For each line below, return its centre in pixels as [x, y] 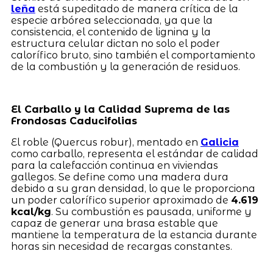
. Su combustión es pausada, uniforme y [151, 211]
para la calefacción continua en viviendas [114, 165]
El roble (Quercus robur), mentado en [105, 142]
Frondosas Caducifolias [74, 121]
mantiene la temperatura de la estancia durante [134, 235]
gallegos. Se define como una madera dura [119, 177]
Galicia [219, 142]
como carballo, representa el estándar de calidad [134, 154]
